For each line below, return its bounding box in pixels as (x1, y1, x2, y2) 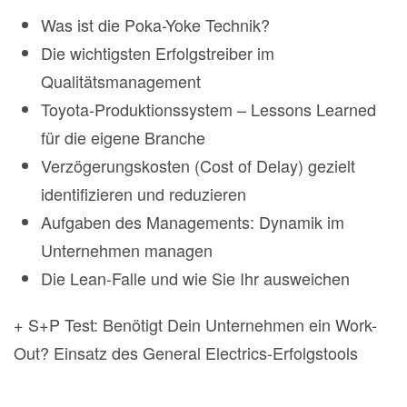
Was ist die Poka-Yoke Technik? (41, 13, 270, 37)
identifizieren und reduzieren (41, 182, 246, 206)
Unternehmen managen (41, 238, 213, 263)
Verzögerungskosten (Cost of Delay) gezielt (41, 154, 355, 178)
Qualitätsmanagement (41, 69, 201, 94)
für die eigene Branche (41, 125, 205, 150)
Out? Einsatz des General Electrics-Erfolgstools (14, 341, 358, 365)
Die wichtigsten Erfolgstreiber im (41, 41, 274, 65)
